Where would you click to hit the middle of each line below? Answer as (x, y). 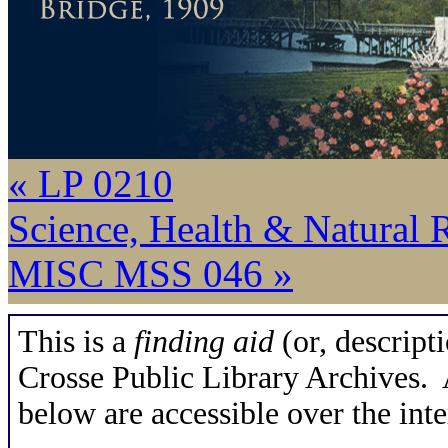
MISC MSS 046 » (150, 273)
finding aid (204, 341)
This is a (76, 341)
